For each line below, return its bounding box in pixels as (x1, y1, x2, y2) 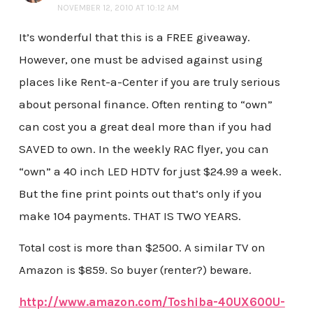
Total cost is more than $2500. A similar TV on (18, 240, 265, 255)
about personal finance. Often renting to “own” (18, 96, 272, 111)
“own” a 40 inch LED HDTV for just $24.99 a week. (18, 163, 282, 178)
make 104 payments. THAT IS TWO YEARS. (18, 208, 241, 223)
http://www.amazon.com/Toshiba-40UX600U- (18, 294, 285, 309)
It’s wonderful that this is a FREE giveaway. (18, 29, 250, 44)
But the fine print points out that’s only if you (18, 186, 262, 201)
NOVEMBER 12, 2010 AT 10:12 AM (57, 2, 179, 13)
